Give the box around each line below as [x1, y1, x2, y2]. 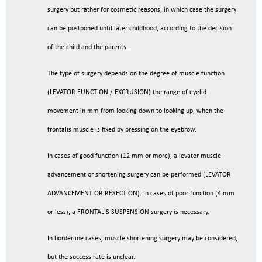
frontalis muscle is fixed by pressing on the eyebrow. [47, 126, 196, 134]
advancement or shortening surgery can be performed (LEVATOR [47, 171, 231, 179]
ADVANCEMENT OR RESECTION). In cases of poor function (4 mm [47, 190, 235, 198]
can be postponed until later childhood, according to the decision [47, 25, 232, 33]
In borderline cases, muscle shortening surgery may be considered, [47, 235, 237, 243]
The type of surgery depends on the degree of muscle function [47, 70, 225, 78]
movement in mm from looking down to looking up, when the [47, 108, 223, 115]
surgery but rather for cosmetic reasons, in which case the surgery [47, 6, 236, 14]
